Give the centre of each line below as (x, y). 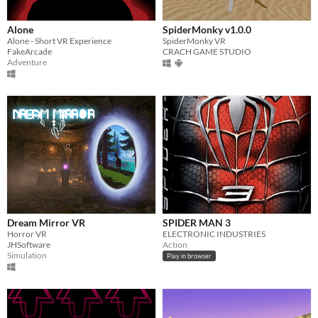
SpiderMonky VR (194, 40)
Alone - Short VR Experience (59, 40)
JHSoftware (29, 244)
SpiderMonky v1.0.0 (207, 29)
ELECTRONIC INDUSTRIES (214, 234)
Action (175, 244)
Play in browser (189, 256)
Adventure (27, 62)
